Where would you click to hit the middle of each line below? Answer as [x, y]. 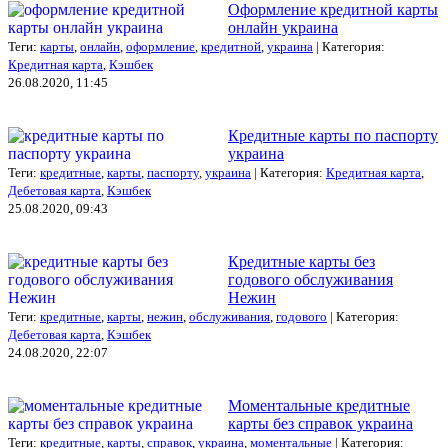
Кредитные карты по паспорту [333, 135]
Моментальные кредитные [319, 405]
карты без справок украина [320, 423]
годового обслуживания [310, 279]
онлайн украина [283, 27]
